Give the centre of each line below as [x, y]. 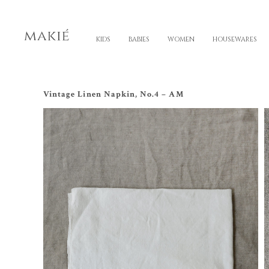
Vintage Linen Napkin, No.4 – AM [113, 94]
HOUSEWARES [235, 39]
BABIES [139, 39]
